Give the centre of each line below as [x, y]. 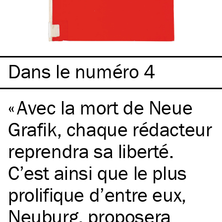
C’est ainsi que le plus [97, 173]
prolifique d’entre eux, [97, 195]
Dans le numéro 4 [82, 71]
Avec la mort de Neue [105, 108]
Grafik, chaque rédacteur [110, 129]
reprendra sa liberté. [91, 151]
